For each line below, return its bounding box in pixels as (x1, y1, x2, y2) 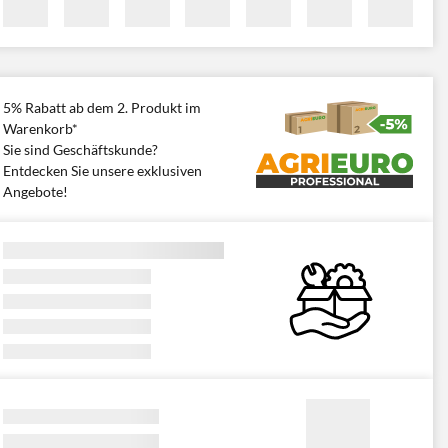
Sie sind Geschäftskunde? (3, 141, 158, 158)
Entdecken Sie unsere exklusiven (3, 162, 202, 179)
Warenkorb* (3, 120, 78, 137)
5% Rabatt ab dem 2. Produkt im (3, 99, 201, 116)
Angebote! (3, 183, 68, 200)
